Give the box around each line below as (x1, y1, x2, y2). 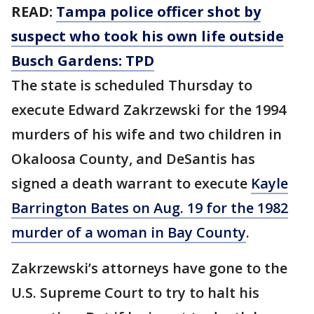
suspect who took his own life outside (11, 27, 284, 46)
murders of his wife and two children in (11, 125, 282, 144)
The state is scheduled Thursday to (11, 76, 252, 95)
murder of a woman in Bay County (11, 223, 246, 242)
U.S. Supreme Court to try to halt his (11, 283, 259, 302)
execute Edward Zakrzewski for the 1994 (11, 100, 286, 119)
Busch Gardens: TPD (11, 51, 154, 70)
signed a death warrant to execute (11, 174, 251, 193)
